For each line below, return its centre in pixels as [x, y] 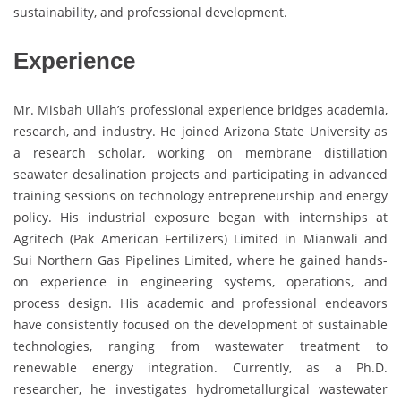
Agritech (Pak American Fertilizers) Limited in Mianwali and [200, 238]
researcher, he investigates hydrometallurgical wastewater [200, 388]
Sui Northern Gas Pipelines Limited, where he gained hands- [200, 260]
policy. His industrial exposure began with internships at [200, 217]
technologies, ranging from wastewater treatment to [200, 346]
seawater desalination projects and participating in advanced [200, 174]
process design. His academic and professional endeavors [200, 303]
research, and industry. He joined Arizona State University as [200, 131]
